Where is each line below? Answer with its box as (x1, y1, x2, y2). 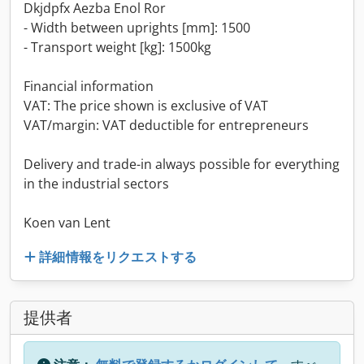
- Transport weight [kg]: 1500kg (24, 38, 211, 56)
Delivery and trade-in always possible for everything (24, 155, 340, 173)
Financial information (24, 77, 154, 95)
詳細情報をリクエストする (39, 247, 197, 266)
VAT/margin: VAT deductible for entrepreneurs (24, 116, 309, 134)
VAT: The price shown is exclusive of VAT (24, 97, 268, 115)
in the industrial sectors (24, 175, 169, 193)
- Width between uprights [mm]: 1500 (24, 19, 250, 37)
